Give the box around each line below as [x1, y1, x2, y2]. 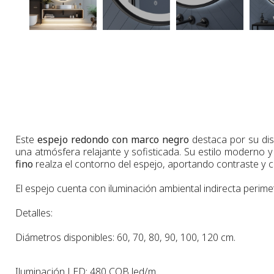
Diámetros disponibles [15, 230, 113, 244]
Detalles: [15, 206, 53, 220]
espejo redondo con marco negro [37, 132, 190, 146]
